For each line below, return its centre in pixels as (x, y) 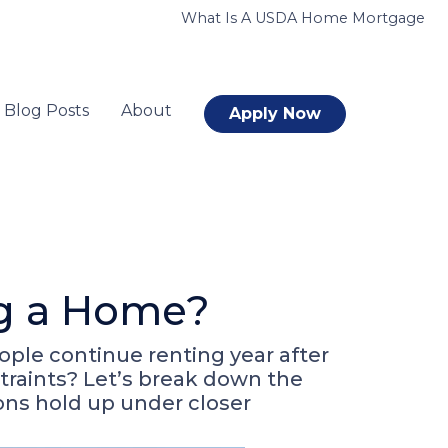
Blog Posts (46, 110)
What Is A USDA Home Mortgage (303, 18)
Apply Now (275, 113)
